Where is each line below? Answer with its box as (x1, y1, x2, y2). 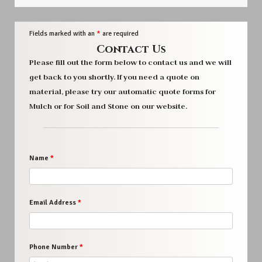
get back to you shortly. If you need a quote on (29, 72, 199, 82)
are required (101, 29, 139, 39)
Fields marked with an (29, 29, 96, 39)
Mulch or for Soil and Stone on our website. (29, 101, 187, 112)
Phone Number (29, 243, 80, 252)
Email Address (29, 198, 78, 207)
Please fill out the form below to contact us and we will (29, 57, 232, 68)
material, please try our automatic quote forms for (29, 87, 216, 97)
